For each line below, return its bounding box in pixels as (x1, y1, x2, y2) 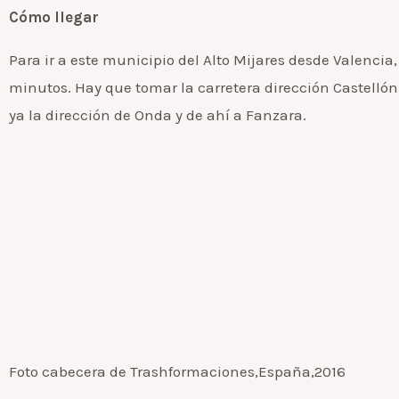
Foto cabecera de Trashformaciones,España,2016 (9, 362, 346, 380)
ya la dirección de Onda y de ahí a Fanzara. (9, 105, 306, 124)
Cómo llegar (9, 7, 99, 26)
